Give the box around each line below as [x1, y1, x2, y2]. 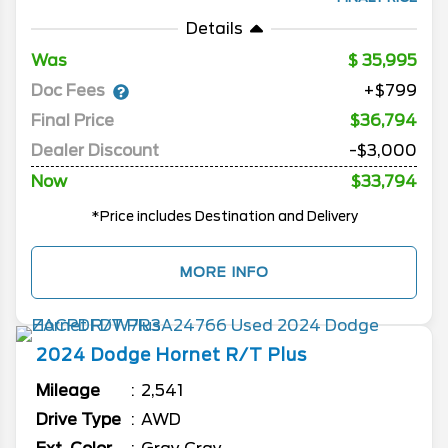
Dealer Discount [31, 141, 159, 161]
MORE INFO [179, 264, 269, 281]
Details [185, 19, 243, 39]
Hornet [156, 345, 221, 366]
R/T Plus [226, 345, 307, 366]
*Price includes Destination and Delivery [90, 208, 358, 225]
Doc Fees [31, 81, 105, 101]
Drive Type [36, 410, 121, 430]
